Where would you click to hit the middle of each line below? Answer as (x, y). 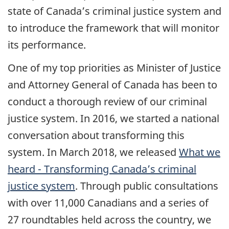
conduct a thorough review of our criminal (107, 101)
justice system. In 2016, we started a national (113, 118)
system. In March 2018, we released (93, 152)
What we (200, 152)
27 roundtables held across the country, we (109, 219)
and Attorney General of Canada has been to (112, 84)
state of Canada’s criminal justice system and (114, 11)
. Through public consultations (147, 186)
